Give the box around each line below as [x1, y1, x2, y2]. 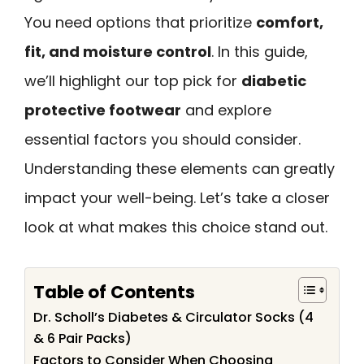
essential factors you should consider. [24, 129, 301, 149]
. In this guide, [211, 41, 308, 62]
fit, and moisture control [24, 41, 211, 62]
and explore [181, 100, 271, 120]
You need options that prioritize [24, 12, 256, 32]
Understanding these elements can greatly [24, 158, 335, 179]
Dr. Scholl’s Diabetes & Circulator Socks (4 [33, 307, 314, 327]
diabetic [241, 71, 306, 91]
